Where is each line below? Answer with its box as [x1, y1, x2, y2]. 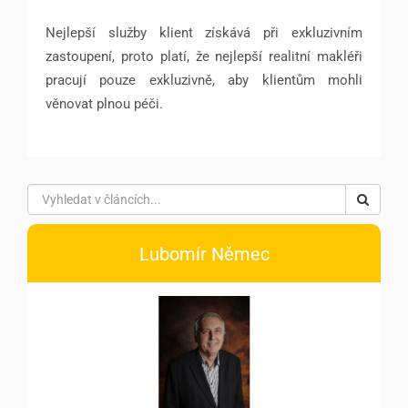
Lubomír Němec [138, 242, 270, 265]
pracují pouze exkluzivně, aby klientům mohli [46, 71, 362, 88]
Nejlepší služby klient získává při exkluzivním [46, 24, 362, 41]
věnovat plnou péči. [46, 95, 163, 112]
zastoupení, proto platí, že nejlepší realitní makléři [46, 47, 362, 65]
